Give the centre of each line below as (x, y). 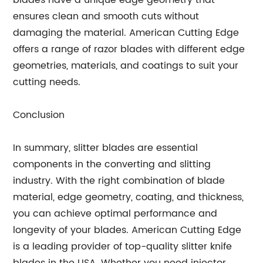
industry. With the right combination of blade (119, 181)
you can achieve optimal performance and (115, 214)
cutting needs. (47, 82)
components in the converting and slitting (112, 164)
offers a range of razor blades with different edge (129, 49)
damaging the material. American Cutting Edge (126, 33)
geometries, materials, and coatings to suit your (126, 66)
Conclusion (39, 115)
